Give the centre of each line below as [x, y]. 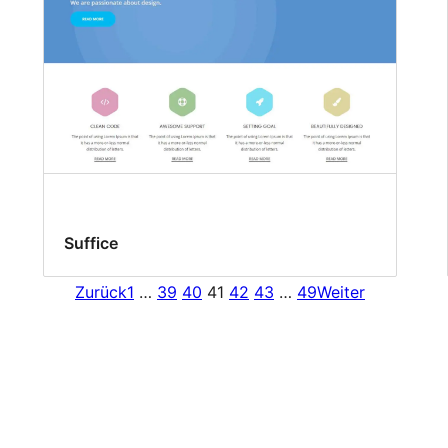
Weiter [341, 292]
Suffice [91, 242]
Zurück [101, 292]
